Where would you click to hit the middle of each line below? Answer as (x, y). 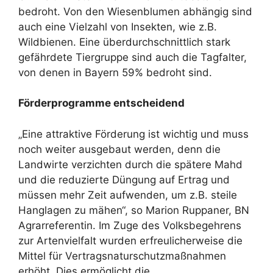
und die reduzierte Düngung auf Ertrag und (124, 179)
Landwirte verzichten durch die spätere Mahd (130, 164)
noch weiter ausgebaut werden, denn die (119, 149)
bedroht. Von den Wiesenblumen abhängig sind (135, 11)
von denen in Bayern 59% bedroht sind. (115, 72)
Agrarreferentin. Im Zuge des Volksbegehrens (130, 225)
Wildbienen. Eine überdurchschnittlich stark (124, 42)
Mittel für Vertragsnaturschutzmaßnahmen (122, 256)
